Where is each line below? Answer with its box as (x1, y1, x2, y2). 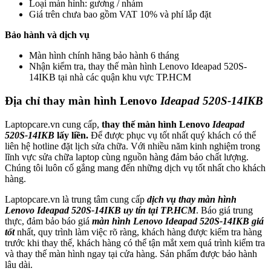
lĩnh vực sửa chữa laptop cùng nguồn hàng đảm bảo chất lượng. (5, 151, 249, 162)
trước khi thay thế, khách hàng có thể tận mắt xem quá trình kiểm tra (5, 237, 265, 248)
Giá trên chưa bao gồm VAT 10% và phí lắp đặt (29, 9, 211, 20)
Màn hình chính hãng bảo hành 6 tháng (29, 50, 179, 61)
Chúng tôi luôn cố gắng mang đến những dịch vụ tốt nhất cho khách (5, 162, 266, 173)
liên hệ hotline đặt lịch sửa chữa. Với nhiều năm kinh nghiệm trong (5, 140, 260, 151)
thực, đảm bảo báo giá (5, 215, 92, 226)
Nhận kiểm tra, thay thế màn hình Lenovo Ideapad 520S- (29, 61, 247, 72)
